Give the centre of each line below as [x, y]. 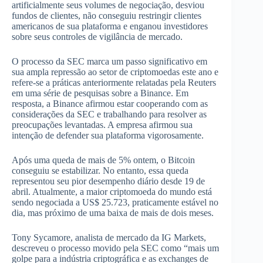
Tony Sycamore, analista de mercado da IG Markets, [109, 238]
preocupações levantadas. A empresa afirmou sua [102, 125]
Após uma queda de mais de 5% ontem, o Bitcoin [103, 160]
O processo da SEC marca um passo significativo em [109, 62]
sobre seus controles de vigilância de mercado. [97, 37]
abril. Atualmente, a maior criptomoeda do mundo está [112, 192]
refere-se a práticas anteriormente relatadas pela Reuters [114, 83]
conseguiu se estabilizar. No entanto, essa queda [100, 171]
